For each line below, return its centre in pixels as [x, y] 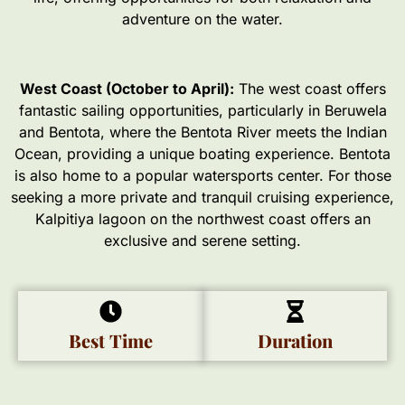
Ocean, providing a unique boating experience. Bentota [202, 153]
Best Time [110, 341]
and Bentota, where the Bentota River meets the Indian [202, 132]
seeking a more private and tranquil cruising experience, [202, 197]
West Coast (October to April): [127, 88]
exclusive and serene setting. [202, 240]
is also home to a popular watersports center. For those [202, 175]
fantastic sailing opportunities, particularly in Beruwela [202, 110]
